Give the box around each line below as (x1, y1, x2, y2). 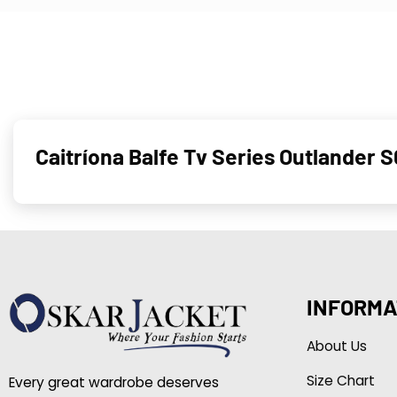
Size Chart (306, 370, 375, 390)
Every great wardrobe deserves (8, 372, 219, 392)
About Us (306, 336, 367, 355)
